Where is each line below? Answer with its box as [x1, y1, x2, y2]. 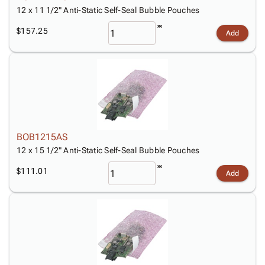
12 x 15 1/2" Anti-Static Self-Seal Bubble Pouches [17, 146, 200, 155]
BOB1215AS [17, 131, 67, 143]
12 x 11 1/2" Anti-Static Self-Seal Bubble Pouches [17, 5, 200, 15]
